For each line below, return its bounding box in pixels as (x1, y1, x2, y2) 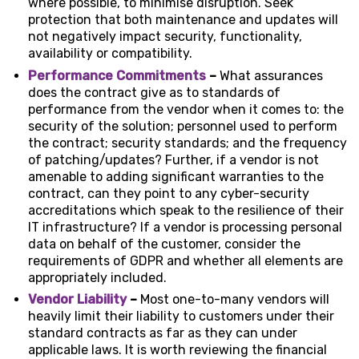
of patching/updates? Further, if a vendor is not (28, 151, 319, 167)
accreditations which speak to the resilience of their (28, 202, 344, 218)
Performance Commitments (28, 67, 206, 83)
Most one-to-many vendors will (140, 292, 329, 308)
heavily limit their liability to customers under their (28, 309, 334, 325)
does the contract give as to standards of (28, 84, 280, 100)
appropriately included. (28, 269, 167, 285)
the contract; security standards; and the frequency (28, 135, 347, 151)
